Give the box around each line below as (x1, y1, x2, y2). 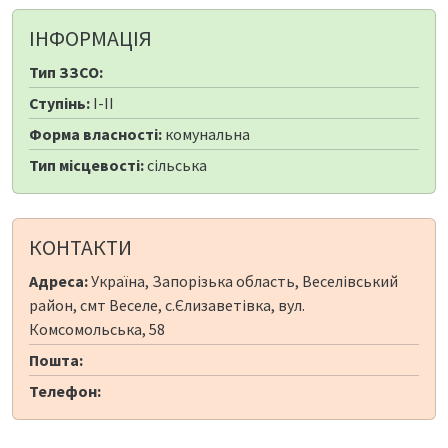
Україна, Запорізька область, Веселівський (88, 271, 398, 292)
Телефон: (29, 381, 101, 402)
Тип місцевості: (29, 155, 144, 176)
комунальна (162, 124, 250, 145)
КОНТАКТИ (29, 234, 132, 262)
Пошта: (29, 350, 83, 371)
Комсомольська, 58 (29, 319, 165, 340)
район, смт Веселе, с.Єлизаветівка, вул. (29, 295, 305, 316)
